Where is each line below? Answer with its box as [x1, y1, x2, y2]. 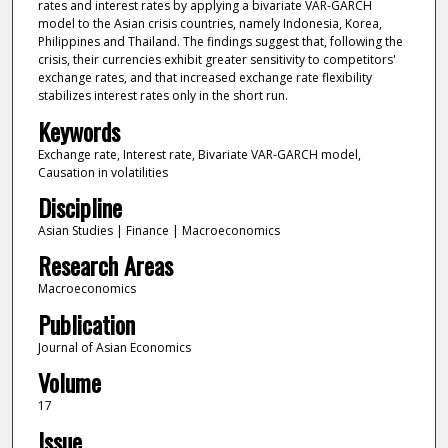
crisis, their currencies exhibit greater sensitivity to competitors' [37, 51, 396, 69]
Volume [37, 364, 101, 401]
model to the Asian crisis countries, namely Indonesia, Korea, [37, 15, 382, 33]
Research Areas [37, 247, 173, 284]
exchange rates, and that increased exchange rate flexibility [37, 69, 372, 87]
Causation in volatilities [37, 163, 168, 181]
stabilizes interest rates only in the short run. [37, 87, 288, 105]
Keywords [37, 112, 120, 149]
